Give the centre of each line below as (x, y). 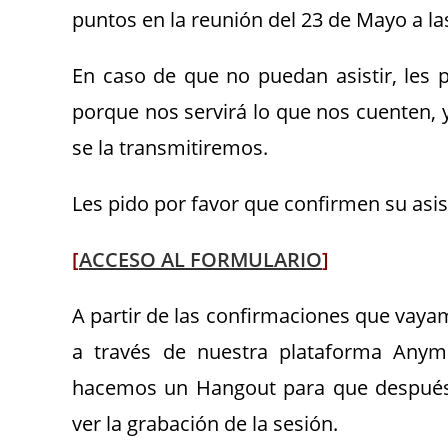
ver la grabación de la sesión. (205, 423)
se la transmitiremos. (170, 147)
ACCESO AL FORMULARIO (200, 259)
